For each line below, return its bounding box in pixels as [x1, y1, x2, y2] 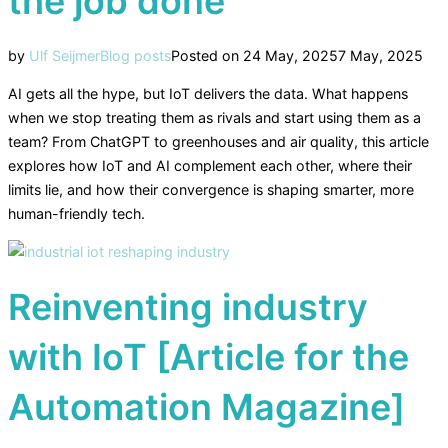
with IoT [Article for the [8, 334, 409, 379]
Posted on [171, 46, 239, 64]
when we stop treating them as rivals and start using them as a [8, 108, 421, 126]
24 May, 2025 [243, 46, 338, 64]
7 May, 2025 [338, 46, 423, 64]
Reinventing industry [8, 284, 368, 329]
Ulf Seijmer [29, 46, 100, 64]
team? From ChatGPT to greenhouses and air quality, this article [8, 132, 429, 150]
